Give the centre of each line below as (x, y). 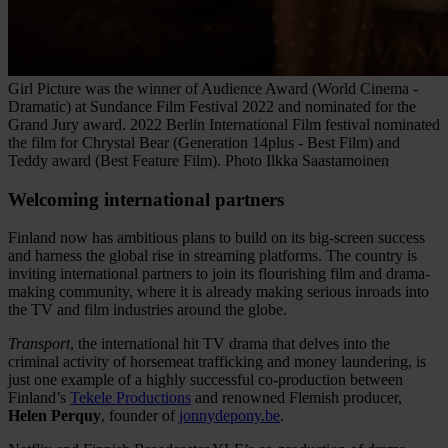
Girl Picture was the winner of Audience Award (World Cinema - (213, 88)
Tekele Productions (130, 398)
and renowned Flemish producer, (296, 398)
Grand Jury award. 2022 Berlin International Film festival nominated (224, 124)
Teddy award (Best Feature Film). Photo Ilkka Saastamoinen (198, 160)
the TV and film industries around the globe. (147, 310)
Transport (39, 344)
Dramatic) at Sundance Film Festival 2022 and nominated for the (212, 106)
